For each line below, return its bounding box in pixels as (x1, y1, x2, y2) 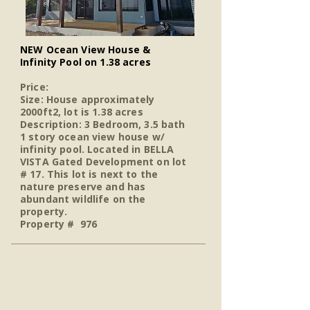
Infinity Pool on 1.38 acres (20, 55, 151, 69)
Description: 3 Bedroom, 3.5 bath (20, 118, 185, 131)
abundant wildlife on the (20, 192, 146, 206)
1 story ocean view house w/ (20, 130, 165, 143)
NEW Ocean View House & (20, 43, 151, 56)
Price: (20, 80, 51, 93)
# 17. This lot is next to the (20, 167, 158, 181)
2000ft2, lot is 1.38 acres (20, 105, 143, 118)
